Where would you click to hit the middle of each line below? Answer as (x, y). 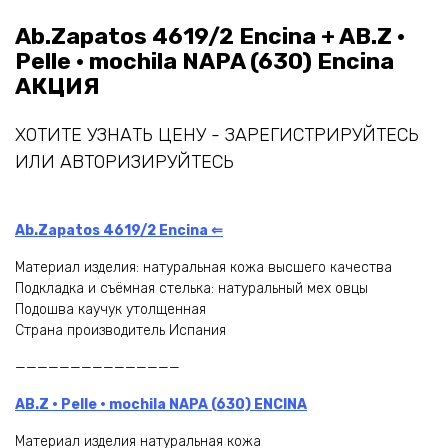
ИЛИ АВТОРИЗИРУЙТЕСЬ (124, 161)
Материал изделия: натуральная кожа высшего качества (203, 267)
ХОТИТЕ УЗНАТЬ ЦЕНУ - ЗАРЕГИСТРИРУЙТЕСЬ (217, 134)
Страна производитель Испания (120, 330)
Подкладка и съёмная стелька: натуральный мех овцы (191, 288)
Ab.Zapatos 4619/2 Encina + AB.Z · (210, 36)
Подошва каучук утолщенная (110, 309)
